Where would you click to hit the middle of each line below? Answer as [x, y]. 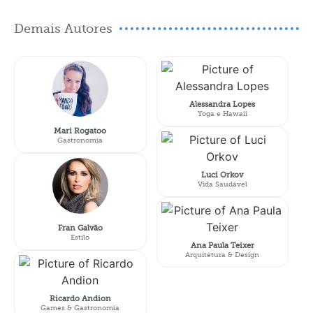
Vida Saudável [222, 184]
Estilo [80, 238]
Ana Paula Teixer [222, 246]
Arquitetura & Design [223, 255]
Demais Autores [63, 29]
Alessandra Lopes [223, 105]
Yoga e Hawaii [222, 114]
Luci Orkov [223, 175]
